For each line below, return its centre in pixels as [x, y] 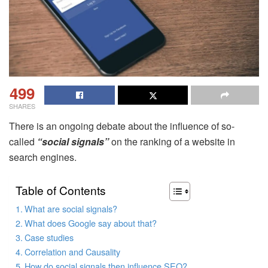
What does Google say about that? [90, 223]
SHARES [22, 106]
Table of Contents [61, 190]
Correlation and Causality [72, 251]
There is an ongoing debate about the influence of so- [122, 126]
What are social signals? [71, 208]
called [23, 141]
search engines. [43, 157]
